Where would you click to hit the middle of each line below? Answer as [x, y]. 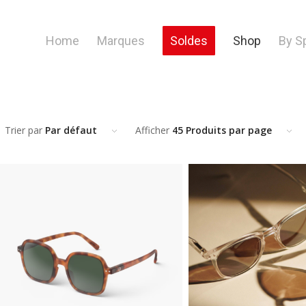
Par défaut [71, 130]
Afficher [153, 130]
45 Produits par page [222, 130]
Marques [121, 41]
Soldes [189, 41]
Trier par [25, 130]
